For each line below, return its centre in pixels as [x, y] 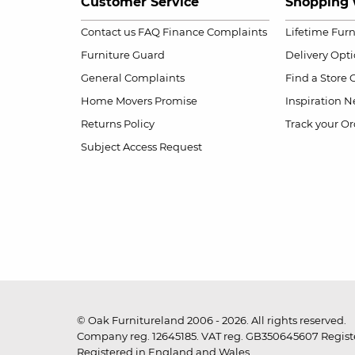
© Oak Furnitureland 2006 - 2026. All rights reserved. [212, 320]
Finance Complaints [215, 31]
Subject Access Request [141, 146]
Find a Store [316, 77]
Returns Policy [118, 123]
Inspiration [313, 100]
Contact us [108, 31]
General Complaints [133, 77]
